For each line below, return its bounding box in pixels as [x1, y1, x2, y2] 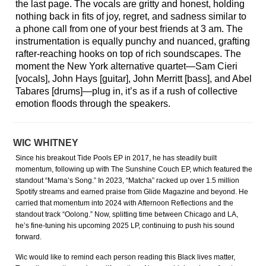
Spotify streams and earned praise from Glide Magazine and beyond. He [15, 188, 249, 197]
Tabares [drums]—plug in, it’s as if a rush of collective [15, 86, 238, 97]
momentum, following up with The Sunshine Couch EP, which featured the [15, 165, 253, 174]
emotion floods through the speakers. [15, 99, 173, 109]
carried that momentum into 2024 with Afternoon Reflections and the [15, 199, 234, 208]
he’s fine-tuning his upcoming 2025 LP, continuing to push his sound [15, 221, 235, 230]
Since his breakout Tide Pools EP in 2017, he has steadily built [15, 154, 217, 163]
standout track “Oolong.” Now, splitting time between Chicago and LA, [15, 210, 239, 219]
